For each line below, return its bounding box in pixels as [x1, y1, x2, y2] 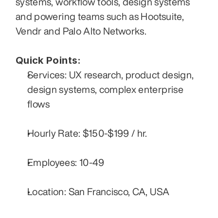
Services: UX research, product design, [27, 69, 194, 80]
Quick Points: [16, 54, 81, 66]
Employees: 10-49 [27, 157, 105, 167]
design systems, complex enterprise [27, 84, 183, 94]
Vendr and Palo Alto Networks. [16, 25, 149, 36]
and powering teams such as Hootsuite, [16, 11, 184, 21]
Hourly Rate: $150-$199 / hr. [27, 127, 147, 138]
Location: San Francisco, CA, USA [27, 186, 170, 197]
